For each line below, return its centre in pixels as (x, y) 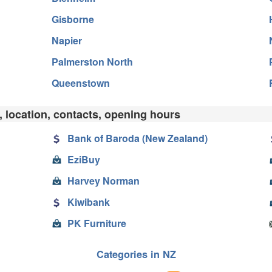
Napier (66, 40)
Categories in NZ (136, 254)
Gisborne (73, 19)
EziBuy (83, 159)
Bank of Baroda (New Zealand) (137, 138)
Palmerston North (92, 61)
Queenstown (80, 83)
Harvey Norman (103, 180)
